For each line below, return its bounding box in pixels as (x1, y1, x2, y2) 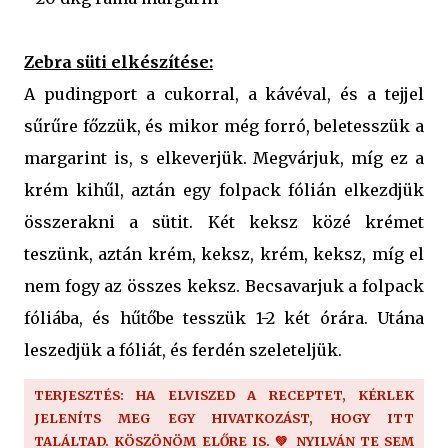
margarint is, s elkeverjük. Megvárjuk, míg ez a (24, 147, 424, 168)
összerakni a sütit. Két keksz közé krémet (24, 211, 424, 232)
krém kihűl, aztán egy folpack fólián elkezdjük (24, 179, 424, 200)
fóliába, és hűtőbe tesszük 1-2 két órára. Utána (24, 307, 424, 328)
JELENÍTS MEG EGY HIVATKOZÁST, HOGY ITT (34, 409, 414, 426)
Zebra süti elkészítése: (24, 51, 213, 72)
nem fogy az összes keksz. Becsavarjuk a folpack (24, 275, 424, 296)
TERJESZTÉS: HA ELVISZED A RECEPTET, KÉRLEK (34, 386, 414, 403)
